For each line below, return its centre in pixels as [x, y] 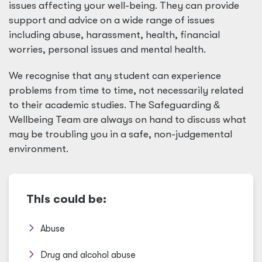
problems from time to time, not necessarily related [126, 90]
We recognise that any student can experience [115, 76]
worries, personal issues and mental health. [107, 49]
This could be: [66, 199]
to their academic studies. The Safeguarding [111, 105]
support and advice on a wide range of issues [112, 20]
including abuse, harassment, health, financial [114, 35]
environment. [39, 149]
